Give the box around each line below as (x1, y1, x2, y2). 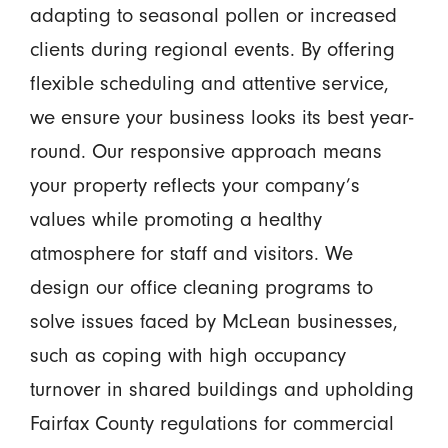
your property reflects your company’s (29, 172, 360, 197)
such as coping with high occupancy (29, 342, 346, 367)
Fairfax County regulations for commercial (29, 410, 394, 435)
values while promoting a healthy (29, 206, 322, 231)
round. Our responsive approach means (29, 138, 382, 163)
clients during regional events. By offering (29, 36, 395, 61)
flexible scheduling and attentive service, (29, 70, 389, 95)
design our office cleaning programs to (29, 274, 373, 299)
